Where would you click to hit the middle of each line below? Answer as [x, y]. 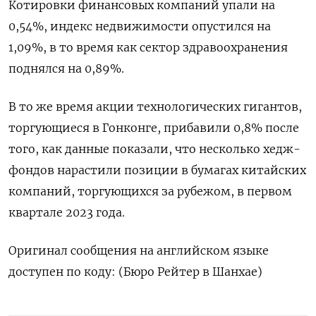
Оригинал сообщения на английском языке [139, 250]
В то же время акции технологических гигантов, [155, 107]
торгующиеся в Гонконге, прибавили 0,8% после [154, 128]
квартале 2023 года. [67, 212]
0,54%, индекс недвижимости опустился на [140, 26]
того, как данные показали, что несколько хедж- [154, 149]
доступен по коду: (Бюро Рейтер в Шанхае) [135, 272]
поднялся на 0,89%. [66, 68]
